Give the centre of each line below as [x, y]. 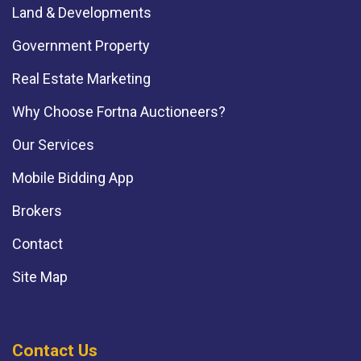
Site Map [40, 276]
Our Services [53, 144]
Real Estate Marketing [81, 78]
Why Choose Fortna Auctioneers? [119, 111]
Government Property [81, 45]
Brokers [37, 210]
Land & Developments [82, 12]
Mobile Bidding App [73, 177]
